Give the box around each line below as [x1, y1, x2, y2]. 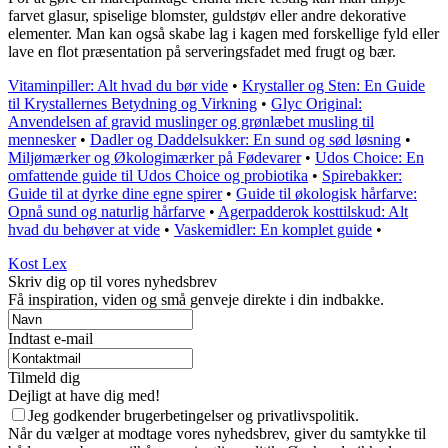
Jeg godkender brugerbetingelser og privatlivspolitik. [28, 407, 359, 425]
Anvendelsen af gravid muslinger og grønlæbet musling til [8, 113, 374, 131]
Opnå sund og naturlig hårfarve [8, 203, 205, 221]
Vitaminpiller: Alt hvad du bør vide [8, 77, 228, 95]
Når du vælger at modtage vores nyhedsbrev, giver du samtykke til [8, 425, 426, 443]
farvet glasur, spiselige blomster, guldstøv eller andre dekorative [8, 7, 406, 25]
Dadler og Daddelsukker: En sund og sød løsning [90, 131, 401, 149]
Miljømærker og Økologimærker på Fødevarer [8, 149, 301, 167]
